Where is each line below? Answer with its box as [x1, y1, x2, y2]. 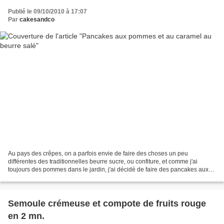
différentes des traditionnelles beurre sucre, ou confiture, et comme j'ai [8, 157, 197, 165]
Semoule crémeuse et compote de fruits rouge [8, 198, 206, 208]
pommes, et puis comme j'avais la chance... [8, 173, 125, 181]
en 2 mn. [8, 210, 44, 221]
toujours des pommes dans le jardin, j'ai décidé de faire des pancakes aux [8, 165, 208, 173]
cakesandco [19, 16, 54, 23]
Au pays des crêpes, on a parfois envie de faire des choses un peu [8, 149, 188, 157]
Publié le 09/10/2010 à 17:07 [8, 8, 87, 15]
